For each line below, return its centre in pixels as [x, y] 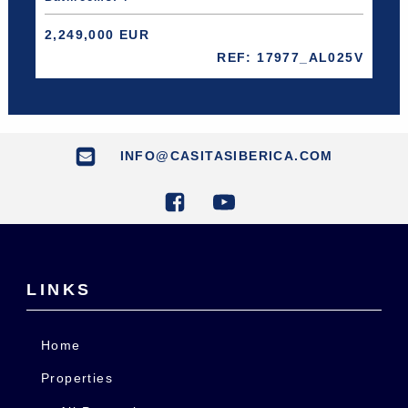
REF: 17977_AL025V [291, 57]
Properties [76, 378]
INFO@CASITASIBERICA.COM [224, 155]
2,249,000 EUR [97, 34]
